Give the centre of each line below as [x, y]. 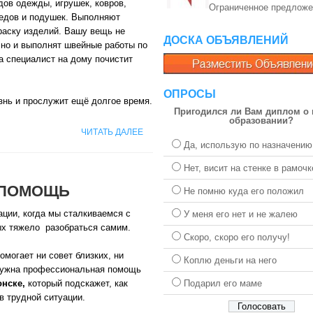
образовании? [261, 121]
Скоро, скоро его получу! [237, 237]
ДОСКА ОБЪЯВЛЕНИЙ [226, 40]
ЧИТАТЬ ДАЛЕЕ [112, 132]
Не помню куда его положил [244, 191]
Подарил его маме [223, 283]
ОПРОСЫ [190, 94]
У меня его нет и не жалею [241, 214]
